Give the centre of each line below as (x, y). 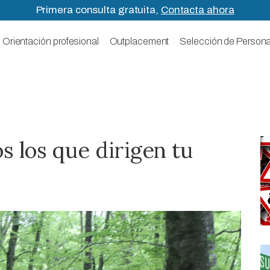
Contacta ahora (197, 10)
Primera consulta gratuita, (98, 10)
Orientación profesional (50, 42)
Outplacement (139, 42)
